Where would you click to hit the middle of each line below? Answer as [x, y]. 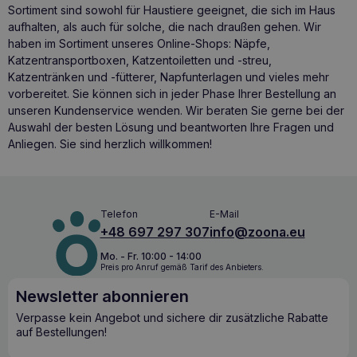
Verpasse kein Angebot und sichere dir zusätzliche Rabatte [172, 318]
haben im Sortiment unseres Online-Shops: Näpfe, [139, 44]
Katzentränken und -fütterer [81, 77]
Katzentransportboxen [67, 61]
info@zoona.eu [257, 232]
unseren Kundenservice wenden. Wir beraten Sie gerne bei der [176, 111]
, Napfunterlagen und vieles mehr [241, 77]
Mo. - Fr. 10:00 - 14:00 [151, 256]
